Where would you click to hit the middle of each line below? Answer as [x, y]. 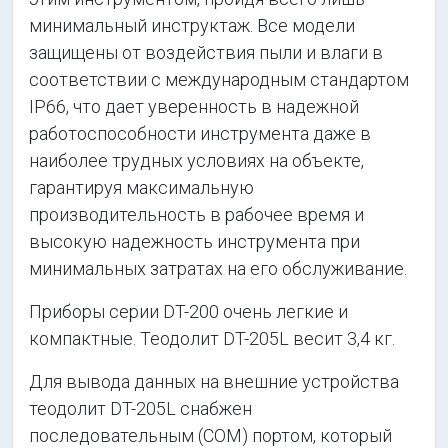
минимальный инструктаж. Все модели [192, 25]
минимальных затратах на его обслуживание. [218, 268]
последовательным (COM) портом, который [210, 435]
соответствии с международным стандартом [219, 79]
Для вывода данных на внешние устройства [214, 381]
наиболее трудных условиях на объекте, [196, 160]
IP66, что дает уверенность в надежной [194, 106]
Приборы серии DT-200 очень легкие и [188, 311]
